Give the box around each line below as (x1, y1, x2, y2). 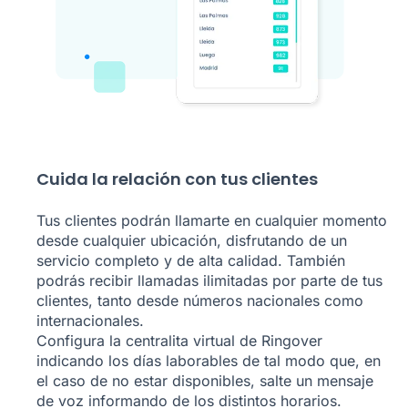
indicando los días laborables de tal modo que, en (36, 352, 381, 370)
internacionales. (36, 311, 144, 330)
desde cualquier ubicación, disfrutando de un (36, 231, 347, 250)
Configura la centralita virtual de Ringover (36, 331, 322, 350)
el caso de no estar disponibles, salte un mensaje (36, 372, 373, 390)
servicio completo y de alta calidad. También (36, 251, 345, 270)
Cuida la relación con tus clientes (36, 168, 318, 190)
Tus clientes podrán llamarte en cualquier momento (36, 211, 387, 229)
